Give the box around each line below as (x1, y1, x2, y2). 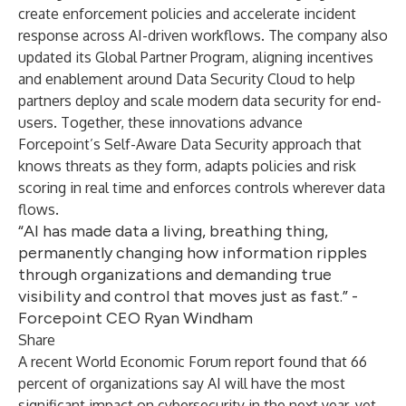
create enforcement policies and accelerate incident (18, 5, 356, 23)
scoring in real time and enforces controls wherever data (18, 179, 385, 197)
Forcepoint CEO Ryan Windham (18, 308, 253, 328)
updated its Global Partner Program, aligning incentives (18, 48, 373, 66)
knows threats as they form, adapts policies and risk (18, 157, 356, 175)
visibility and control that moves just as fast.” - (18, 286, 358, 306)
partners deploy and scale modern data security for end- (18, 92, 382, 110)
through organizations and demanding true (18, 265, 332, 285)
